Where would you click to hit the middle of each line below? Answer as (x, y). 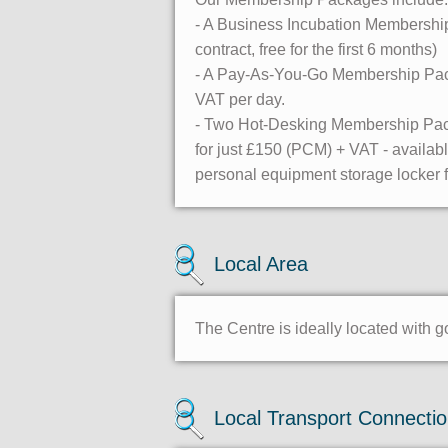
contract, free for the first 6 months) (316, 49)
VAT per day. (240, 99)
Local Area (261, 264)
